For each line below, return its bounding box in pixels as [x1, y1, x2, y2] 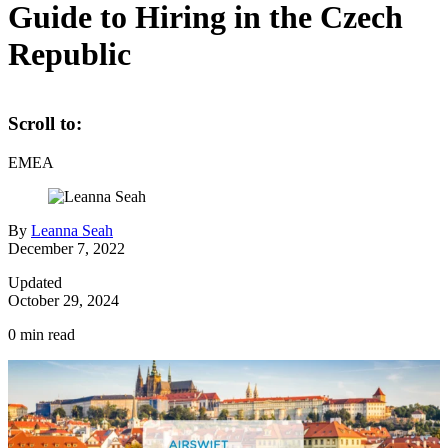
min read [16, 326, 75, 344]
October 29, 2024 [8, 292, 119, 310]
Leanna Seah [31, 222, 113, 240]
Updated [8, 274, 62, 292]
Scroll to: [8, 113, 82, 135]
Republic [8, 36, 131, 73]
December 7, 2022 [8, 240, 125, 258]
